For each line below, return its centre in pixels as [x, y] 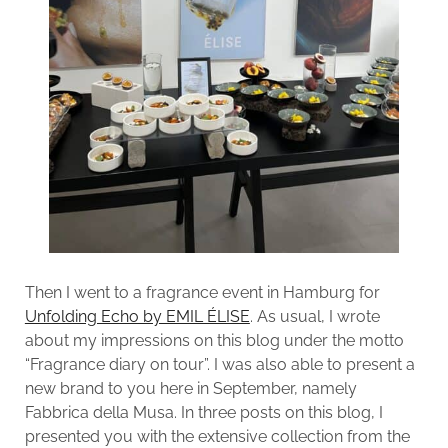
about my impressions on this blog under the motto [214, 340]
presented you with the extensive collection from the [217, 436]
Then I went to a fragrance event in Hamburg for [202, 292]
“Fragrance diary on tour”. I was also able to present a [219, 364]
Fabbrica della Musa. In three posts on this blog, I [203, 412]
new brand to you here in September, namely [190, 388]
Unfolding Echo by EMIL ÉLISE [137, 316]
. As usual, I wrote [314, 316]
